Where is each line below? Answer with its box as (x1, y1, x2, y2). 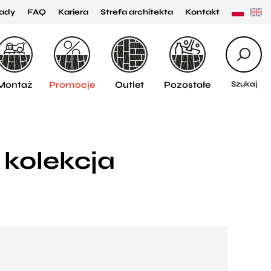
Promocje (49, 79, 95, 90)
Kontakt (185, 7, 220, 17)
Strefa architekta (100, 7, 173, 17)
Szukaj (230, 79, 257, 89)
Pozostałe (164, 79, 211, 90)
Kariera (58, 7, 88, 17)
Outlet (115, 79, 144, 90)
